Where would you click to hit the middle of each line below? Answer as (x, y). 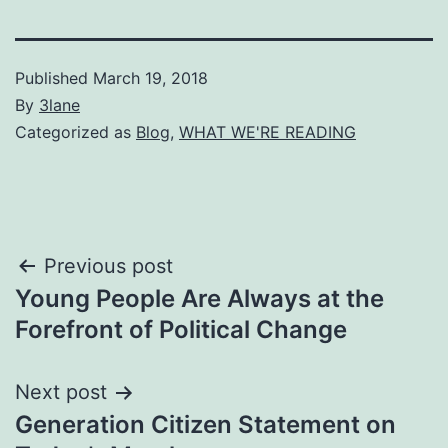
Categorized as (75, 132)
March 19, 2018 (150, 78)
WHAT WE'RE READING (267, 132)
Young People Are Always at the (199, 299)
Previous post (108, 266)
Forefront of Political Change (181, 330)
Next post (61, 392)
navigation (101, 317)
